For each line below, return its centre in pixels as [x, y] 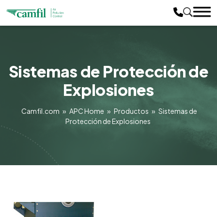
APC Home [87, 111]
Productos [132, 111]
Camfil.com [41, 111]
